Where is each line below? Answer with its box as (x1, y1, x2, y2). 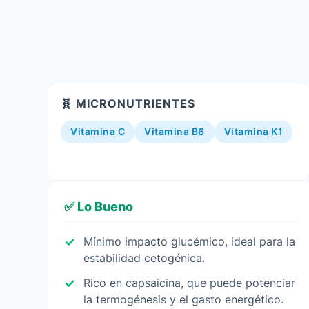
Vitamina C (70, 126, 126, 137)
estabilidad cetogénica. (83, 251, 206, 265)
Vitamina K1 (223, 126, 283, 137)
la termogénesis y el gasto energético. (83, 292, 284, 306)
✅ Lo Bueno (64, 199, 134, 214)
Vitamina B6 (144, 126, 205, 137)
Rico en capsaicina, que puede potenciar (83, 276, 296, 290)
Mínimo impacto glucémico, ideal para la (83, 235, 296, 248)
